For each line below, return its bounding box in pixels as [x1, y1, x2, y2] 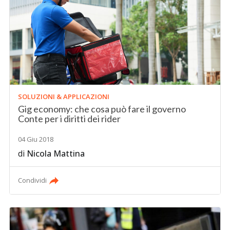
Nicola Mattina [27, 147, 85, 159]
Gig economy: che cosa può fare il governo [18, 103, 186, 114]
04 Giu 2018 [18, 134, 54, 144]
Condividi [18, 175, 47, 185]
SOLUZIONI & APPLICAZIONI [18, 91, 110, 101]
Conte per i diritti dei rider [18, 112, 121, 124]
